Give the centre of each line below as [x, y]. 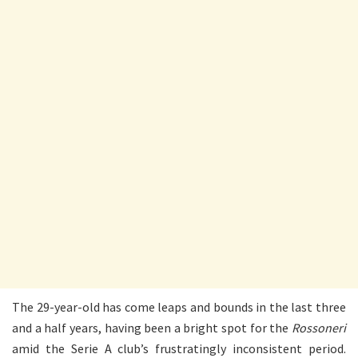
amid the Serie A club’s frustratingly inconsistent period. [179, 348]
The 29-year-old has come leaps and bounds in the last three [179, 306]
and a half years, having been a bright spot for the [152, 327]
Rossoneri [319, 327]
